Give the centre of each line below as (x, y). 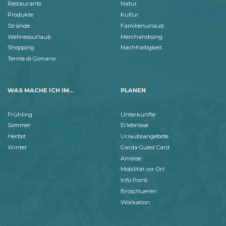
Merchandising (142, 37)
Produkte (20, 15)
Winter (17, 147)
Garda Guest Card (145, 147)
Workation (135, 202)
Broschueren (139, 191)
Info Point (134, 180)
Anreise (131, 158)
